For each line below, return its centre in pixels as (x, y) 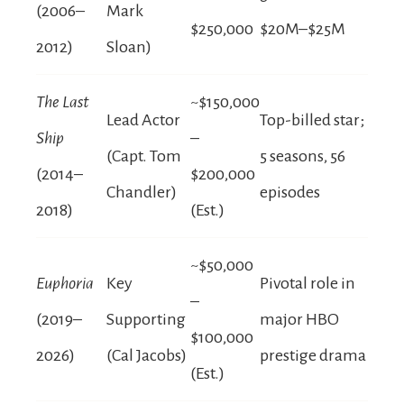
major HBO (299, 319)
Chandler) (142, 192)
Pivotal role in (308, 283)
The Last (63, 101)
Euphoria (65, 283)
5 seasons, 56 (303, 156)
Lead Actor (143, 119)
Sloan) (129, 46)
